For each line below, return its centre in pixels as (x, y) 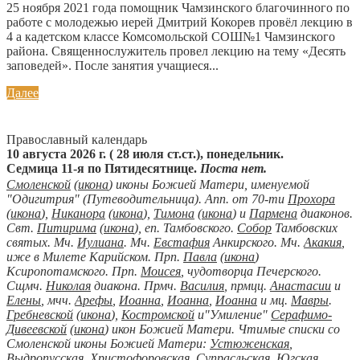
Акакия (323, 242)
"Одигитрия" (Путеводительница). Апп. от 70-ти (147, 198)
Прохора (311, 198)
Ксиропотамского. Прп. (74, 271)
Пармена (273, 213)
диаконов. (325, 213)
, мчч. (58, 300)
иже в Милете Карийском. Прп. (95, 256)
